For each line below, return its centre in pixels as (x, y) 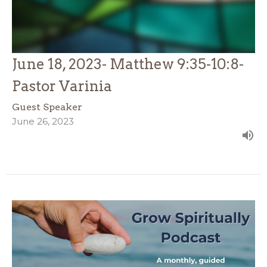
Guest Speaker (47, 107)
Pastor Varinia (62, 86)
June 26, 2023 (43, 122)
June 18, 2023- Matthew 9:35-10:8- (128, 64)
